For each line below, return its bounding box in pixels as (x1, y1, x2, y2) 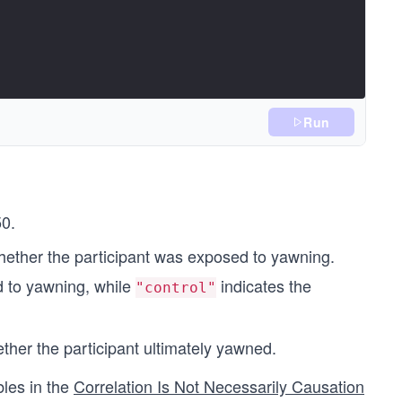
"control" (135, 279, 216, 296)
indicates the (216, 274, 311, 297)
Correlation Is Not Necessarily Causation (74, 374, 364, 398)
